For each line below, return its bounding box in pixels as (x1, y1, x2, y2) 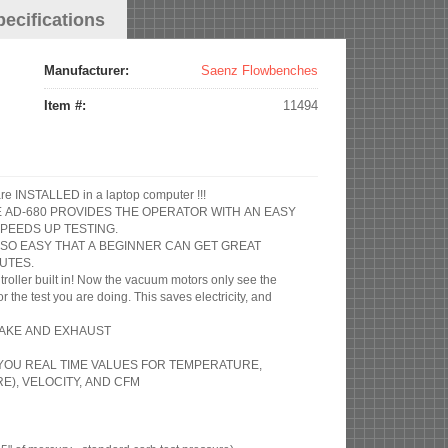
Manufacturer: (43, 63, 133, 79)
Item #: (43, 98, 90, 114)
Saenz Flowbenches (201, 63, 318, 79)
